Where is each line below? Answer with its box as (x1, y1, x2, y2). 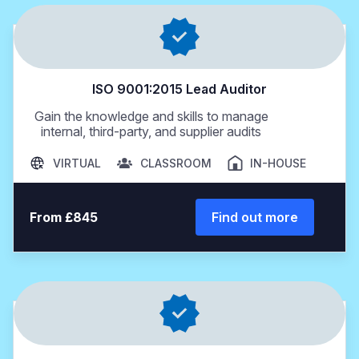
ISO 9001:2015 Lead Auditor (92, 81, 267, 97)
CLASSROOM (139, 156, 212, 170)
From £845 (30, 209, 98, 225)
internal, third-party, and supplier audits (41, 123, 262, 139)
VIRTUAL (52, 156, 101, 170)
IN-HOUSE (250, 156, 307, 170)
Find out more (211, 209, 298, 225)
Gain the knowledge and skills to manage (34, 108, 268, 124)
